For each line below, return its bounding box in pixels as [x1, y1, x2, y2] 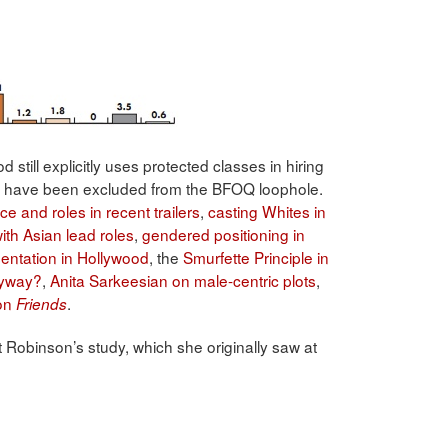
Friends [16, 293, 67, 315]
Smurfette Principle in [183, 246, 329, 269]
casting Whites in [208, 200, 326, 223]
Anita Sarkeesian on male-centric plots [50, 269, 316, 292]
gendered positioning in [142, 223, 305, 246]
